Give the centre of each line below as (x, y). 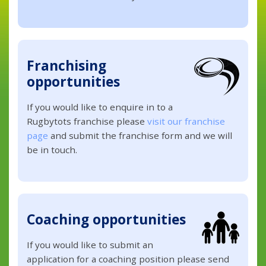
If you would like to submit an (90, 244)
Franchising (67, 65)
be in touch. (52, 149)
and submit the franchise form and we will (140, 135)
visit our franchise (186, 121)
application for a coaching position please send (128, 259)
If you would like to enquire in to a (100, 107)
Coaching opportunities (107, 219)
